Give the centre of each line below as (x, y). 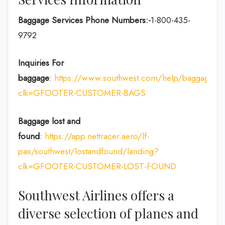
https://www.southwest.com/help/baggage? (136, 78)
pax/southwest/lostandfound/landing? (88, 151)
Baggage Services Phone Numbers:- (84, 20)
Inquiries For (41, 63)
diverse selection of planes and (108, 213)
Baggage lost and (49, 121)
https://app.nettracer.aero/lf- (97, 136)
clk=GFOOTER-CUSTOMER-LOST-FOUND (97, 166)
